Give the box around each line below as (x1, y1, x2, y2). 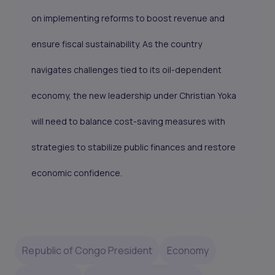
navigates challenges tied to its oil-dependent (31, 64, 222, 76)
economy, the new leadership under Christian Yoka (31, 90, 237, 102)
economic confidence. (31, 167, 123, 179)
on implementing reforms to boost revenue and (31, 12, 225, 25)
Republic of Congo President (22, 243, 152, 257)
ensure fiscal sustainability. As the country (31, 38, 203, 50)
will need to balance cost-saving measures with (31, 115, 226, 128)
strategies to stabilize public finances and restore (31, 141, 236, 153)
